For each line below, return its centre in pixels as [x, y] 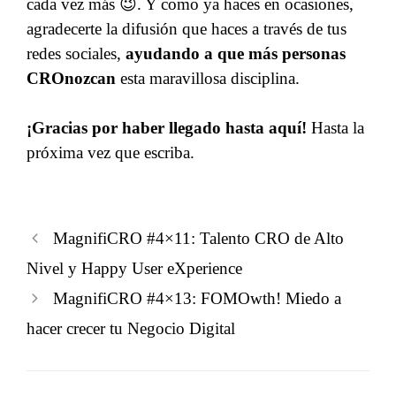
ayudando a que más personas [236, 54]
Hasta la [338, 128]
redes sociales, [76, 54]
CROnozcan [71, 79]
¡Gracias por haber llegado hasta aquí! [169, 128]
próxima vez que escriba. [110, 153]
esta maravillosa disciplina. [208, 79]
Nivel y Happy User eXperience [134, 269]
